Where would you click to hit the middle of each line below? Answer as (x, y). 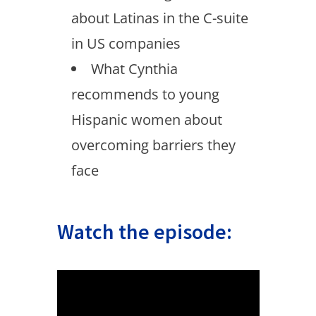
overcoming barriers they (153, 145)
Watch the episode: (144, 231)
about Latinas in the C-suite (159, 18)
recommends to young (145, 94)
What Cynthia (134, 69)
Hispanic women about (146, 120)
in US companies (126, 43)
